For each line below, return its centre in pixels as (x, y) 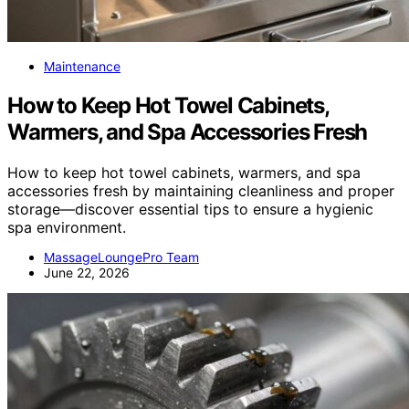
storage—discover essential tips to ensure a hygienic (190, 209)
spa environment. (67, 227)
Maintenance (82, 66)
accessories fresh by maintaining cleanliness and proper (201, 190)
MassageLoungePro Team (121, 257)
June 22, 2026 (87, 272)
